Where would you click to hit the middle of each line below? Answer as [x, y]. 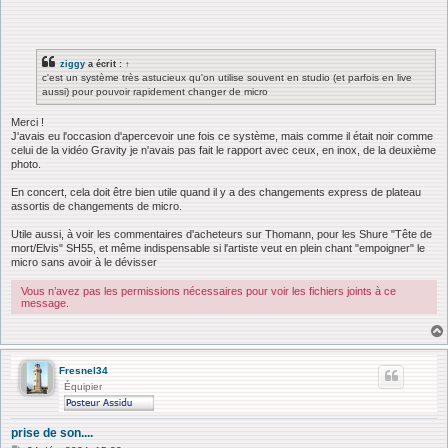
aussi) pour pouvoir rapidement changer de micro [155, 91]
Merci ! [27, 122]
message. [45, 303]
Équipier [83, 387]
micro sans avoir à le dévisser [84, 262]
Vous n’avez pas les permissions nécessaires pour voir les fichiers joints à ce [208, 291]
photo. [26, 164]
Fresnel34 [83, 371]
